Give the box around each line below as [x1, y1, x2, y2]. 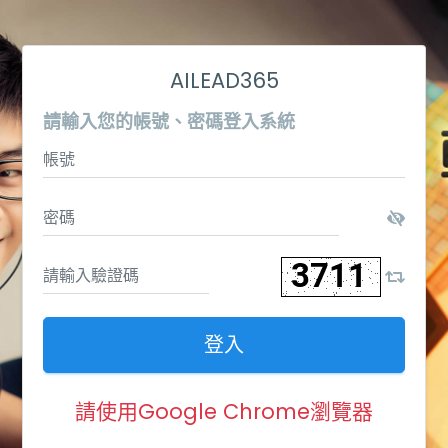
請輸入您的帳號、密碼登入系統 [43, 108, 296, 134]
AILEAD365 [169, 65, 279, 95]
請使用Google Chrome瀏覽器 [75, 396, 373, 426]
